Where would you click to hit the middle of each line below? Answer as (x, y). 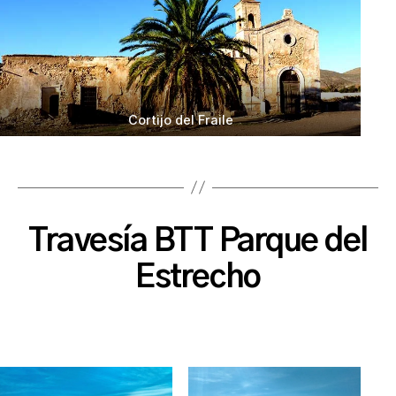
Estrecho (198, 277)
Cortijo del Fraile (180, 119)
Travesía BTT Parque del (198, 241)
